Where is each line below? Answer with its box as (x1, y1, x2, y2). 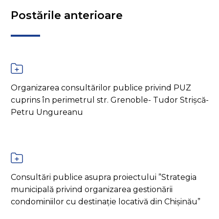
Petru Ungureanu (11, 107, 83, 117)
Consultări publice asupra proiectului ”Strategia (11, 172, 197, 182)
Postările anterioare (11, 8, 123, 22)
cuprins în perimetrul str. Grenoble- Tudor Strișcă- (11, 95, 209, 105)
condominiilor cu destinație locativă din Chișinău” (11, 197, 200, 206)
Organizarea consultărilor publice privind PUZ (11, 83, 191, 92)
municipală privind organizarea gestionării (11, 184, 173, 194)
